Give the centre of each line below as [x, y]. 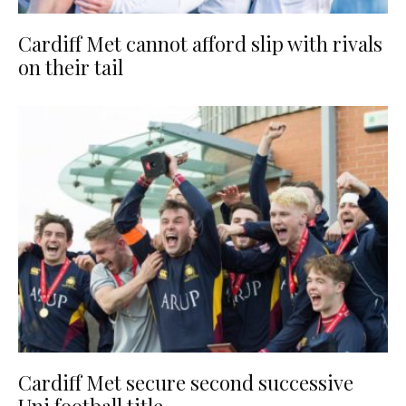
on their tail [71, 67]
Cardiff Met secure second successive [186, 383]
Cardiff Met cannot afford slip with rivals [200, 43]
